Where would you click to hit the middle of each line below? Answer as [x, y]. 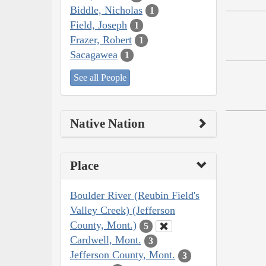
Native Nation [107, 124]
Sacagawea [94, 54]
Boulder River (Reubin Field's [135, 196]
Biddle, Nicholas [106, 10]
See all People [100, 78]
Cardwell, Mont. [106, 240]
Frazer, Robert [101, 39]
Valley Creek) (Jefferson [123, 210]
